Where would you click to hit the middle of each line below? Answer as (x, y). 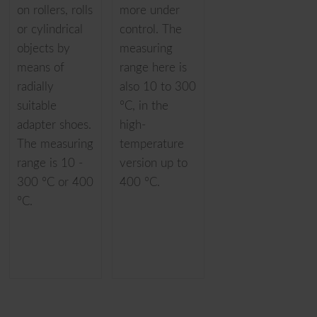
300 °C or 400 (56, 183)
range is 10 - (50, 163)
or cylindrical (50, 30)
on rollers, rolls (55, 11)
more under (149, 11)
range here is (153, 68)
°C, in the (144, 106)
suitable (37, 106)
